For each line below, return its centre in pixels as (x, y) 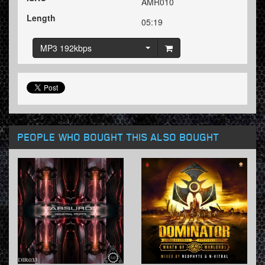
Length (41, 18)
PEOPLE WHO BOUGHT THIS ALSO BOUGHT (119, 137)
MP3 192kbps (66, 48)
